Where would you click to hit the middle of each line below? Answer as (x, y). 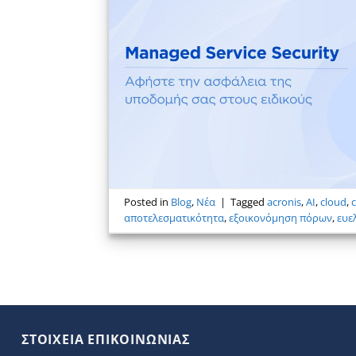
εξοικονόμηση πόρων (281, 217)
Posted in (148, 201)
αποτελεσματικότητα (174, 217)
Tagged (249, 201)
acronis (284, 201)
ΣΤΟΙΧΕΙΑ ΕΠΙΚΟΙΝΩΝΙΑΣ (106, 339)
